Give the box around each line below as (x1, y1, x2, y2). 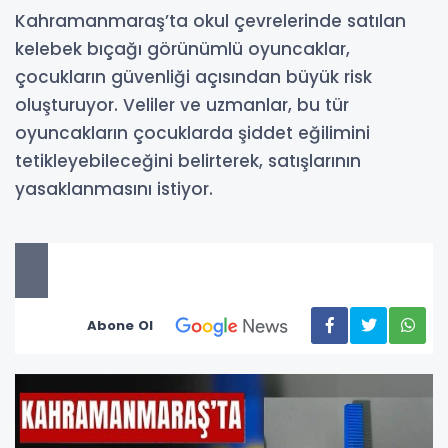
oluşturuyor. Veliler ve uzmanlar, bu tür (15, 93, 349, 118)
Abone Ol (87, 316, 153, 336)
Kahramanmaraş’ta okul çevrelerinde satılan (15, 9, 406, 34)
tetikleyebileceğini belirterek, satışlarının (15, 149, 361, 174)
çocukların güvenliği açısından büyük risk (15, 65, 372, 90)
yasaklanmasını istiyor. (15, 177, 213, 202)
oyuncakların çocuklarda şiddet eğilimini (15, 121, 370, 146)
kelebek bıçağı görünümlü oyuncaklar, (15, 37, 350, 62)
